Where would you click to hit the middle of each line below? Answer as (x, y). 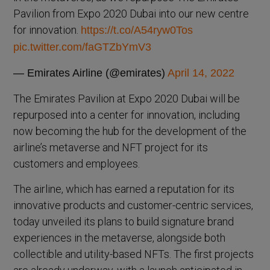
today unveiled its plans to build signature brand (124, 222)
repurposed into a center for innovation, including (127, 115)
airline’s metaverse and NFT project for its (111, 148)
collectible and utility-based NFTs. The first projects (134, 254)
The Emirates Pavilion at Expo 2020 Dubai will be (127, 99)
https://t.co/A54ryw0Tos (137, 30)
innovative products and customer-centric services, (133, 206)
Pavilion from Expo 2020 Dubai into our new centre (131, 14)
